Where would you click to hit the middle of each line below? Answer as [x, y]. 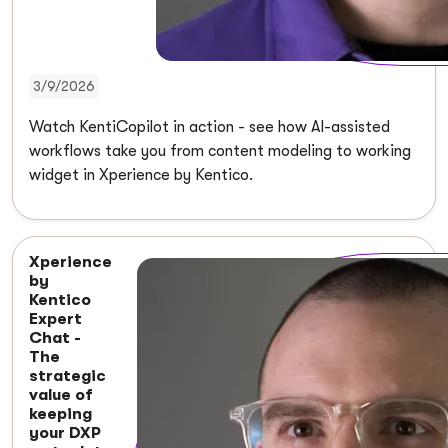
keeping [60, 413]
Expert [55, 318]
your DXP [65, 432]
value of [61, 394]
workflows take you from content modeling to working [220, 150]
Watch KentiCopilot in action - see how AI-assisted [209, 126]
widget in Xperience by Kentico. [141, 174]
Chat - [55, 337]
